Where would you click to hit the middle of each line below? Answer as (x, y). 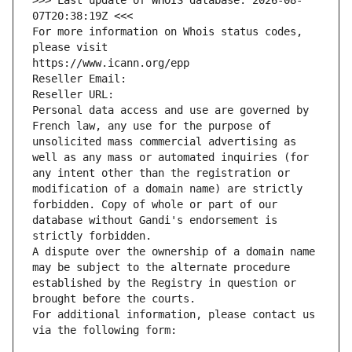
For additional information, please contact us (174, 315)
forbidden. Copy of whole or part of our (155, 205)
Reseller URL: (76, 95)
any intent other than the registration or (161, 173)
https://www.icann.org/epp (111, 63)
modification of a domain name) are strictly (167, 189)
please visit (70, 48)
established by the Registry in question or (164, 283)
